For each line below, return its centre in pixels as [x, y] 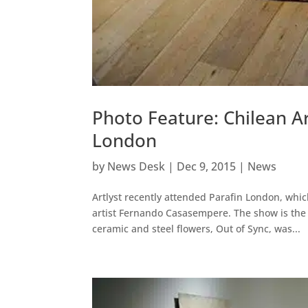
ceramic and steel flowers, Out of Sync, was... [197, 228]
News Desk [136, 166]
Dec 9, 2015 [207, 166]
